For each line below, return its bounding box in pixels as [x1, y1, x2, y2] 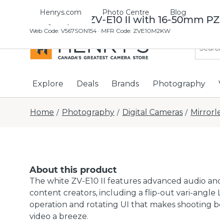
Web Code [29, 27, 58, 34]
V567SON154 [61, 27, 97, 34]
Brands [111, 79, 139, 88]
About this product [29, 165, 117, 175]
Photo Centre [102, 8, 149, 17]
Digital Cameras [122, 108, 183, 117]
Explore [32, 79, 63, 88]
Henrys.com [40, 8, 82, 17]
